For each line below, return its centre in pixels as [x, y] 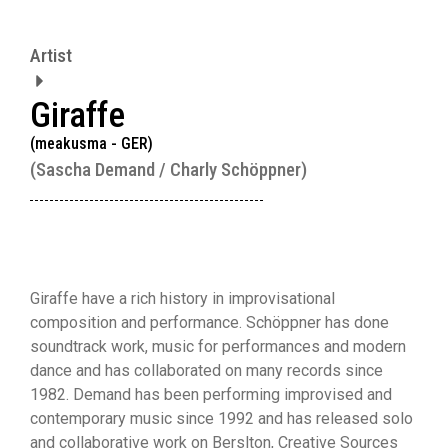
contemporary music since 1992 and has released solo [221, 418]
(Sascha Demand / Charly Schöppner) [168, 169]
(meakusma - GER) [91, 143]
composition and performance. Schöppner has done [209, 322]
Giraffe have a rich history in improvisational [182, 298]
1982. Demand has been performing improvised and [211, 394]
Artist [51, 55]
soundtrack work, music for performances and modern [218, 346]
